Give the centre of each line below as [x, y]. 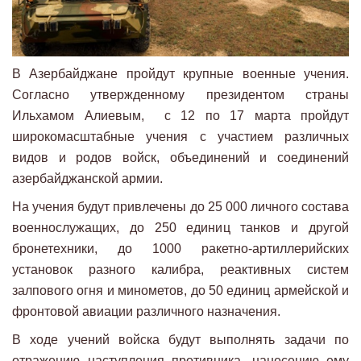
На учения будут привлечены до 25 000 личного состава [180, 206]
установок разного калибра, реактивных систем [180, 269]
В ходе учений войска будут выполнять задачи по [180, 339]
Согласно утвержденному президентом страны [180, 94]
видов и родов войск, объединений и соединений [180, 157]
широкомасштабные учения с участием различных [180, 136]
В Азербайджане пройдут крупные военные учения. [180, 73]
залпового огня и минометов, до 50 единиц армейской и [180, 290]
